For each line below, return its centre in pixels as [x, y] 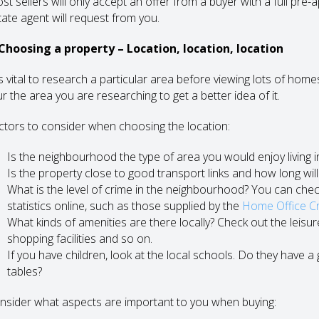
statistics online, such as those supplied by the [124, 206]
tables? [24, 271]
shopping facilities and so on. [79, 239]
